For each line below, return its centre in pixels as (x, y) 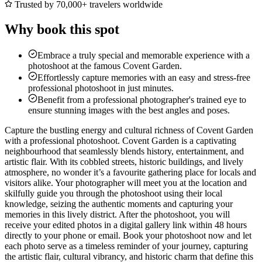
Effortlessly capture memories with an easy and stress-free (144, 78)
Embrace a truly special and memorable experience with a (144, 56)
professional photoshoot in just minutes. (101, 88)
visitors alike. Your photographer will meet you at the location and (126, 183)
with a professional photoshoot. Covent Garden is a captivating (120, 141)
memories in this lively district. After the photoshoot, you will (117, 215)
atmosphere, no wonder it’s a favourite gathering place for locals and (130, 173)
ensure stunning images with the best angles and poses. (129, 111)
